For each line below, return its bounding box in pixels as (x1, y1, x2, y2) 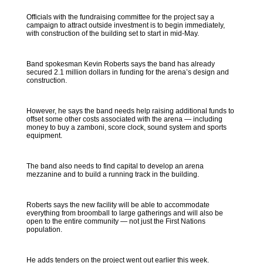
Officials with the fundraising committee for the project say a (26, 13, 214, 21)
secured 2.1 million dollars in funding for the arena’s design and (26, 68, 229, 76)
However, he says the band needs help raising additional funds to (26, 107, 234, 115)
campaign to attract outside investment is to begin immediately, (26, 21, 225, 29)
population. (26, 225, 62, 234)
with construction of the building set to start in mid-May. (26, 29, 199, 38)
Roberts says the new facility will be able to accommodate (26, 201, 210, 209)
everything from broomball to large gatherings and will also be (26, 209, 223, 217)
